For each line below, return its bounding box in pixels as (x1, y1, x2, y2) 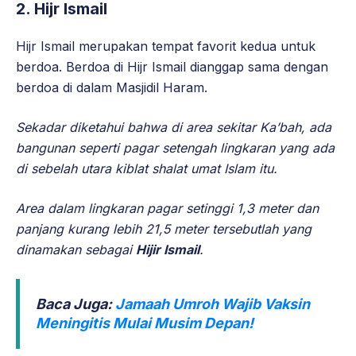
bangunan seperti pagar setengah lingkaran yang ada (16, 139, 335, 156)
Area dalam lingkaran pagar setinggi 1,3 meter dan (16, 199, 319, 216)
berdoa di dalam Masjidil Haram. (16, 79, 207, 95)
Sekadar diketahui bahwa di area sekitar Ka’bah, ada (16, 118, 331, 135)
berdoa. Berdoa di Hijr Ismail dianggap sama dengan (16, 58, 328, 75)
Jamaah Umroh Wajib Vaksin (115, 295, 310, 312)
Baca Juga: (36, 295, 115, 312)
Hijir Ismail (136, 241, 199, 257)
